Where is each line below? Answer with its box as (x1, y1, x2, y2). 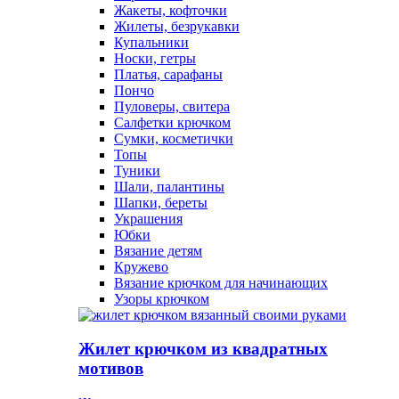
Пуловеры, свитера (114, 98, 230, 114)
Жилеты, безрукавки (114, 18, 240, 34)
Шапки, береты (114, 194, 208, 210)
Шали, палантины (114, 178, 224, 194)
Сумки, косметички (114, 130, 233, 146)
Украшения (114, 210, 183, 226)
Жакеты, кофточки (114, 2, 227, 18)
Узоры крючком (114, 290, 209, 306)
